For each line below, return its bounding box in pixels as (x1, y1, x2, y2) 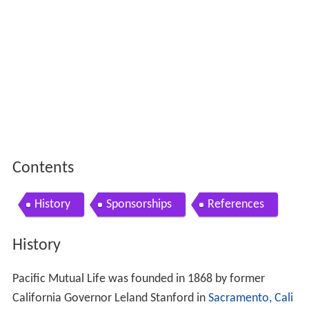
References (207, 198, 264, 212)
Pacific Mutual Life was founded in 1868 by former (12, 272, 265, 286)
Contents (12, 160, 74, 177)
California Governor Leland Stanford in (12, 291, 208, 305)
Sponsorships (106, 198, 172, 212)
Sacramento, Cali (208, 291, 293, 305)
